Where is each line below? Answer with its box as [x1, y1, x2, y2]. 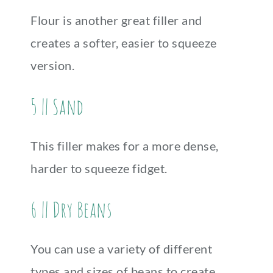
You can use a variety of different [30, 241, 212, 256]
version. [30, 58, 74, 73]
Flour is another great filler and [30, 13, 202, 27]
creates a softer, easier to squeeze [30, 35, 217, 50]
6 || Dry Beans [30, 196, 112, 223]
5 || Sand [30, 93, 84, 120]
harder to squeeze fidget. [30, 161, 168, 175]
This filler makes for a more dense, [30, 138, 219, 153]
